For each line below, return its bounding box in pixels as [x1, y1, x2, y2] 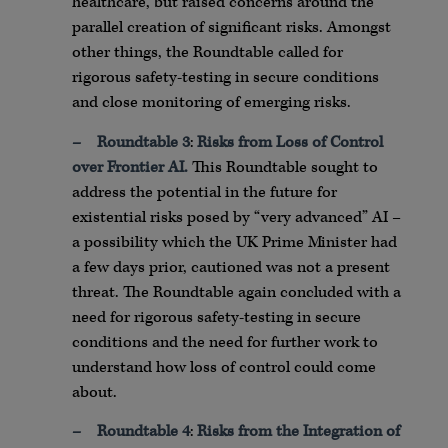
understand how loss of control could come [72, 356, 376, 378]
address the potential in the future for [72, 181, 337, 203]
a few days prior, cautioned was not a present [72, 256, 390, 278]
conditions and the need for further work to [72, 331, 378, 353]
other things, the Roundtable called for [72, 42, 343, 64]
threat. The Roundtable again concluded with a [72, 281, 401, 303]
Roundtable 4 [97, 420, 190, 442]
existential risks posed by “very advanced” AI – [72, 206, 401, 228]
